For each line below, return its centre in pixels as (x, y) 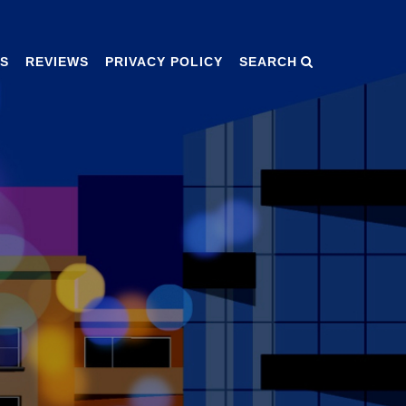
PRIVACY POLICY (164, 62)
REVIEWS (57, 62)
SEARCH (268, 62)
